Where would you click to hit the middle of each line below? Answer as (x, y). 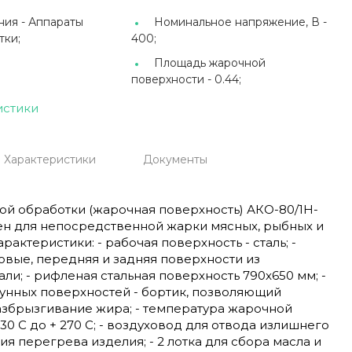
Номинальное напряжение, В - (241, 22)
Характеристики (49, 160)
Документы (175, 160)
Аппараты (55, 22)
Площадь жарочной (210, 63)
